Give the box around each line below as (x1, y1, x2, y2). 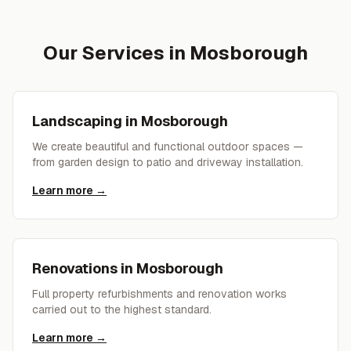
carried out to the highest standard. (32, 302, 212, 317)
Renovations (32, 259, 118, 277)
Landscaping (32, 112, 122, 130)
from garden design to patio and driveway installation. (32, 155, 303, 169)
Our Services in (43, 41, 190, 65)
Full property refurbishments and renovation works (32, 287, 287, 301)
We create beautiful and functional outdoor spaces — (32, 139, 303, 154)
